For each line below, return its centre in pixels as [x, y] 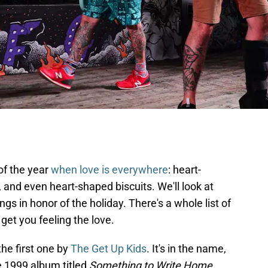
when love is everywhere [109, 170]
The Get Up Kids [109, 249]
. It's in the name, [186, 249]
